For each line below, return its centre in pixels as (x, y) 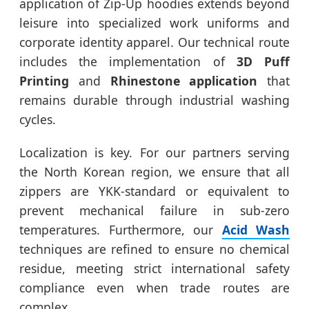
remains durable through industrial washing (154, 100)
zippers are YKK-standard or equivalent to (154, 191)
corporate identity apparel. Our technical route (154, 42)
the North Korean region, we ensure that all (154, 172)
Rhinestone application (184, 81)
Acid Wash (256, 230)
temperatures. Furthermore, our (121, 230)
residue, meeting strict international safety (154, 269)
